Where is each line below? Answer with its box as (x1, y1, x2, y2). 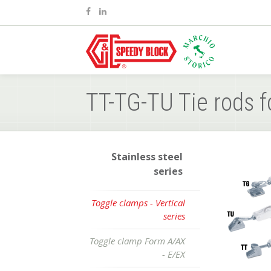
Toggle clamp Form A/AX (90, 235, 185, 247)
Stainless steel (111, 150, 183, 163)
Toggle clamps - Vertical (91, 197, 185, 209)
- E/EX (162, 248, 185, 260)
